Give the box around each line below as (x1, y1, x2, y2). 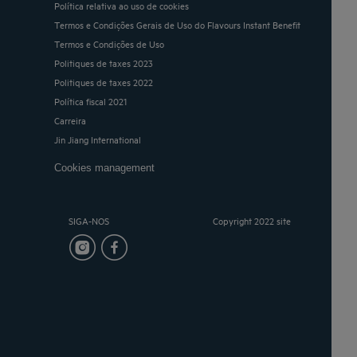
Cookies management (61, 162, 155, 174)
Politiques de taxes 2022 (59, 75, 153, 88)
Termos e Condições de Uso (59, 37, 164, 50)
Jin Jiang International (57, 132, 141, 146)
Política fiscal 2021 (59, 94, 127, 108)
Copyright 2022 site (213, 214, 292, 227)
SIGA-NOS (68, 214, 109, 227)
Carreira (59, 113, 86, 127)
